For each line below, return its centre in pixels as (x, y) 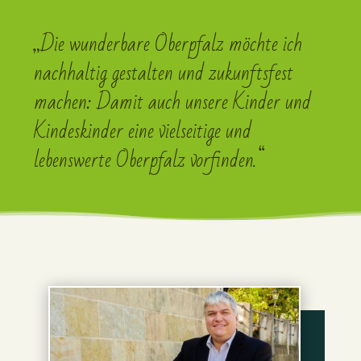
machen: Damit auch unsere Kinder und (173, 103)
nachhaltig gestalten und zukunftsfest (164, 74)
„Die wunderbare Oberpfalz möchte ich (168, 45)
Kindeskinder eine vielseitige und (143, 132)
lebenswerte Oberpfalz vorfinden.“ (149, 161)
